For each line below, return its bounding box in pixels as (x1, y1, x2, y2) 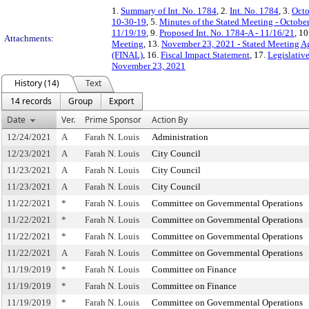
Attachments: (4, 33, 54, 43)
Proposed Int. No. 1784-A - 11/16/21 (159, 28, 295, 38)
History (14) (14, 77, 59, 89)
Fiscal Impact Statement (161, 50, 250, 60)
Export (109, 95, 134, 107)
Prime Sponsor (85, 114, 141, 126)
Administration (152, 132, 208, 142)
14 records (10, 95, 52, 107)
